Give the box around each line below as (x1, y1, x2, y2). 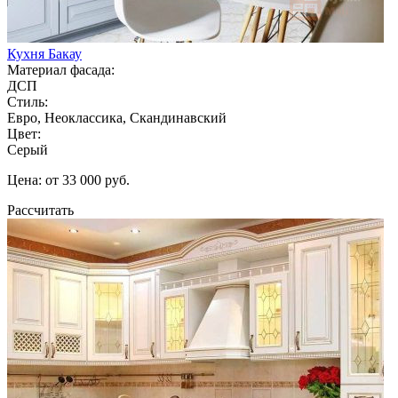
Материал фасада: (7, 61, 115, 77)
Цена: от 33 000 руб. (7, 171, 130, 187)
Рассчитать (7, 202, 74, 218)
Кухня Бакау (7, 45, 82, 61)
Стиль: (7, 93, 48, 109)
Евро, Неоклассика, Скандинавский (7, 109, 227, 125)
